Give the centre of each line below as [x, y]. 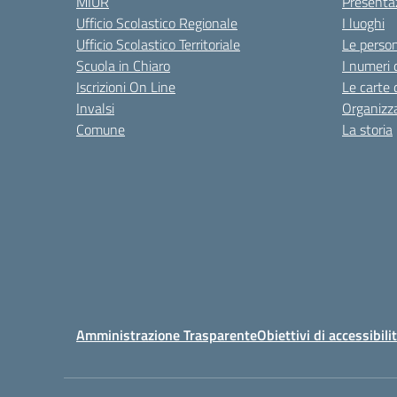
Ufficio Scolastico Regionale [157, 23]
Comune [101, 129]
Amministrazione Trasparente [167, 335]
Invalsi [95, 108]
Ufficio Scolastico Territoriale [158, 44]
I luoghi [363, 23]
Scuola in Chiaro [123, 66]
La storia [367, 129]
